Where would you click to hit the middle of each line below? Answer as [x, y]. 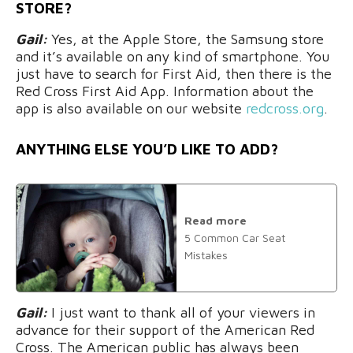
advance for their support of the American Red [165, 329]
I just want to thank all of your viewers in [181, 312]
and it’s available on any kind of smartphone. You [173, 57]
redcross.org [285, 109]
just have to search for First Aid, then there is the [174, 74]
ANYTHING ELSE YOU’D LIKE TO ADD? [147, 149]
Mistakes [206, 255]
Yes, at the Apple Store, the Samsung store [188, 39]
